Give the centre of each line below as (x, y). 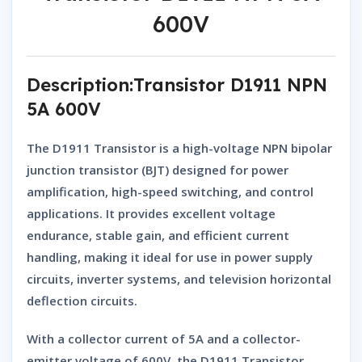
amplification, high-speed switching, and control (170, 191)
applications (63, 213)
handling (52, 257)
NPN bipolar (297, 147)
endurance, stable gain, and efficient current (158, 235)
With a (47, 338)
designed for (210, 169)
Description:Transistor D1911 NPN (177, 84)
